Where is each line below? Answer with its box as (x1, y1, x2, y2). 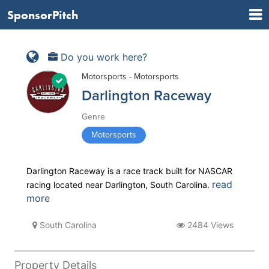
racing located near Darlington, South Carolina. (26, 180, 212, 190)
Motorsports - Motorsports (82, 71, 179, 82)
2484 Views (185, 220, 234, 230)
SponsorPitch (7, 7, 78, 23)
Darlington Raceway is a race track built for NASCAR (26, 166, 232, 176)
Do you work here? (58, 50, 147, 63)
